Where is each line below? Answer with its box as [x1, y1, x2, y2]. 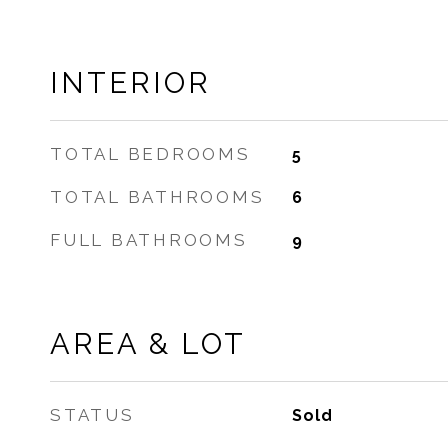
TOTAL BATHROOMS [50, 187, 265, 207]
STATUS [50, 405, 135, 425]
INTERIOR [50, 66, 211, 100]
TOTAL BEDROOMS [50, 144, 251, 164]
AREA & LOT [50, 327, 246, 361]
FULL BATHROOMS [50, 230, 248, 250]
